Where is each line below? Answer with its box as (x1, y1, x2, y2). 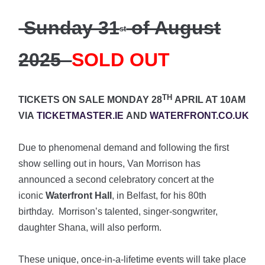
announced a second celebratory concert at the (18, 174, 215, 185)
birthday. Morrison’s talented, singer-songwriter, (18, 206, 218, 217)
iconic (18, 190, 46, 201)
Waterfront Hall (46, 190, 112, 201)
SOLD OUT (72, 49, 170, 71)
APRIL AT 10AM (172, 95, 246, 105)
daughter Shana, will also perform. (18, 222, 162, 233)
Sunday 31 (18, 17, 120, 39)
